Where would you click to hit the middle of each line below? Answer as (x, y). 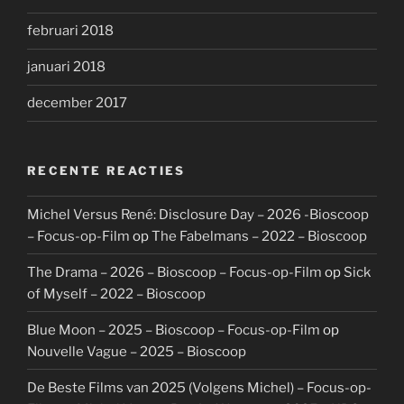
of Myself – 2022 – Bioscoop (116, 294)
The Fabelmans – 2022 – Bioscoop (259, 236)
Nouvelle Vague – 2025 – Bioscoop (137, 351)
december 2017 (77, 103)
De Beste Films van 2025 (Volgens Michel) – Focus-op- (199, 387)
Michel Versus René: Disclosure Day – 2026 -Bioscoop (198, 214)
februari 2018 (70, 31)
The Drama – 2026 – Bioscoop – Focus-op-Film (174, 272)
